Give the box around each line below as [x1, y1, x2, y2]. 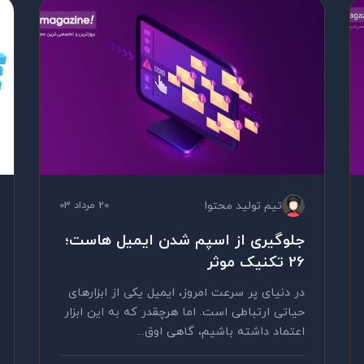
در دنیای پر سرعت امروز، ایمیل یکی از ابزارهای [68, 284, 305, 301]
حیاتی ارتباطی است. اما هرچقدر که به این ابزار [64, 304, 305, 321]
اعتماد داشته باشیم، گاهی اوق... [137, 323, 305, 340]
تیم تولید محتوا [205, 197, 282, 214]
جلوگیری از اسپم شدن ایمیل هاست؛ [65, 230, 305, 251]
